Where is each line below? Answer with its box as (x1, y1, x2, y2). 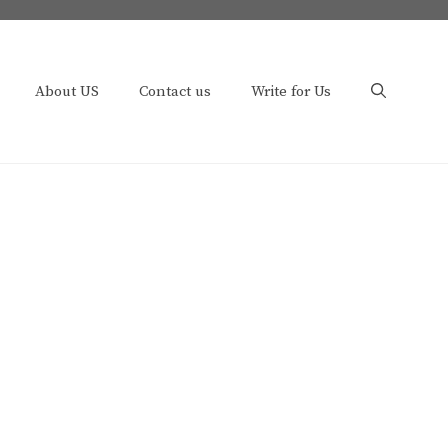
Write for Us (251, 81, 331, 101)
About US (35, 81, 99, 101)
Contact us (139, 81, 211, 101)
